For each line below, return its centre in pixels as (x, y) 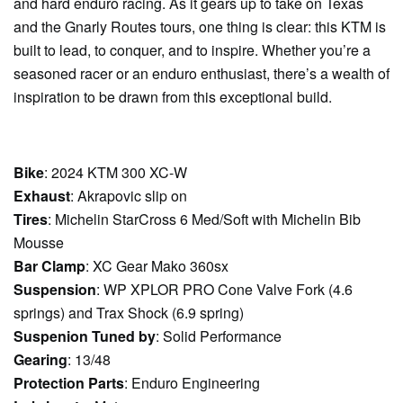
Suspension (55, 289)
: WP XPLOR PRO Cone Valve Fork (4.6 (224, 289)
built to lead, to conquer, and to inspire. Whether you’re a (192, 50)
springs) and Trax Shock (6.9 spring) (129, 313)
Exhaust (42, 196)
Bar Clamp (49, 266)
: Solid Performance (219, 336)
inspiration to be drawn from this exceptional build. (173, 97)
